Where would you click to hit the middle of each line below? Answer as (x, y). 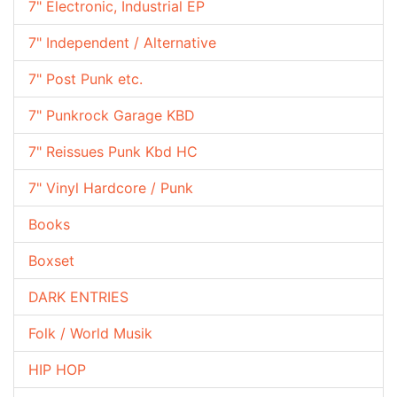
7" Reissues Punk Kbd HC (113, 151)
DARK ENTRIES (78, 296)
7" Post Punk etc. (86, 78)
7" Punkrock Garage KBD (112, 115)
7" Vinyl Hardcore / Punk (111, 187)
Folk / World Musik (90, 333)
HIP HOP (57, 369)
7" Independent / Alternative (122, 42)
